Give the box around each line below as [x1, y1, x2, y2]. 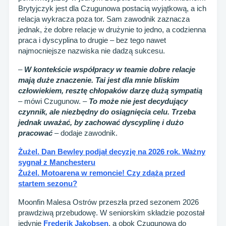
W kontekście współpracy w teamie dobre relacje [24, 65, 195, 74]
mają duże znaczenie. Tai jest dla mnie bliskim [18, 76, 179, 85]
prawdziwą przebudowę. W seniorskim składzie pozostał [18, 208, 204, 217]
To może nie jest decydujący [89, 97, 188, 106]
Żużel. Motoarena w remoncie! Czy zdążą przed [18, 168, 185, 178]
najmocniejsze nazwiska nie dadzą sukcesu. [18, 46, 165, 55]
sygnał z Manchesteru [18, 158, 95, 167]
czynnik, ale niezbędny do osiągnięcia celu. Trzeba [18, 107, 196, 117]
